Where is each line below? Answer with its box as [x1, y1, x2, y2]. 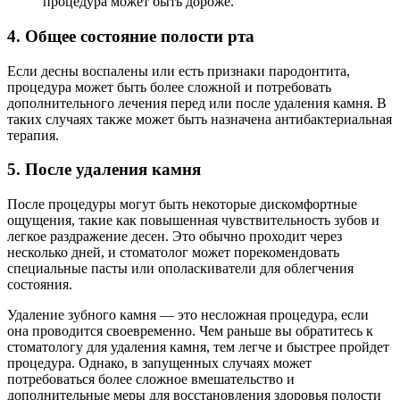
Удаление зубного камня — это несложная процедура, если [7, 307, 369, 322]
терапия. [7, 127, 59, 143]
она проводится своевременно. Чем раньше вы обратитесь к [7, 323, 373, 338]
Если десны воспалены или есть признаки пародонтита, [7, 62, 350, 79]
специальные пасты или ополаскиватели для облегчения [7, 261, 354, 276]
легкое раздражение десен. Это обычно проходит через [7, 229, 342, 244]
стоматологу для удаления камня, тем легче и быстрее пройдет [7, 339, 389, 354]
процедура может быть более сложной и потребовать [7, 79, 331, 95]
